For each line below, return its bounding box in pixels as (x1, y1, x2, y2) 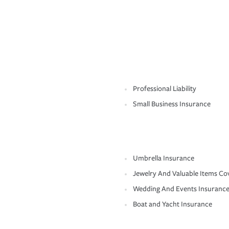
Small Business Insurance (133, 100, 211, 109)
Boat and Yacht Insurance (133, 200, 212, 209)
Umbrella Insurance (133, 154, 194, 163)
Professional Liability (133, 84, 196, 94)
